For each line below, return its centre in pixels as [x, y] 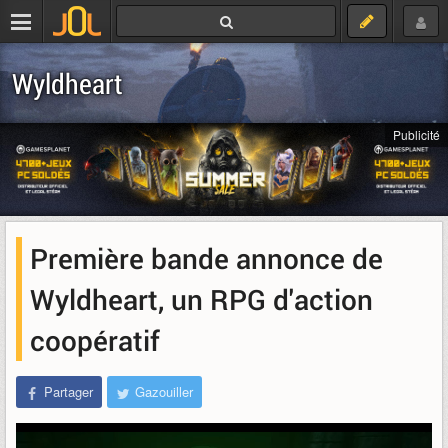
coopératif [95, 340]
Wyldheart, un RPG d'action [201, 299]
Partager [68, 392]
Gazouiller [164, 392]
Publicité [416, 134]
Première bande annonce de [206, 258]
